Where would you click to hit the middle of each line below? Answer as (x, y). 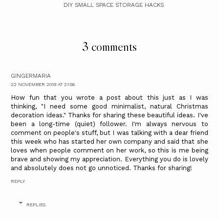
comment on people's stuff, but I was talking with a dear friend (109, 132)
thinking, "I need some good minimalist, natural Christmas (109, 106)
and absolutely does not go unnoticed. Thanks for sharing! (102, 168)
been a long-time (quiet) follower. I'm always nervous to (109, 124)
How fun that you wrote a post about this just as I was (109, 97)
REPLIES (36, 205)
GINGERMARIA (31, 76)
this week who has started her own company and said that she (109, 141)
